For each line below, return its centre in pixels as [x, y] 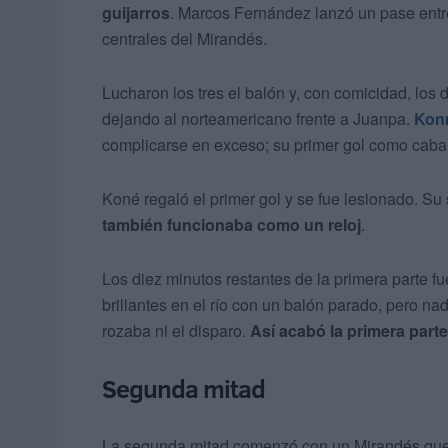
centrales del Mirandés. [184, 39]
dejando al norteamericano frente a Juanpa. [258, 119]
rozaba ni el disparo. [176, 331]
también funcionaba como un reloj [231, 225]
